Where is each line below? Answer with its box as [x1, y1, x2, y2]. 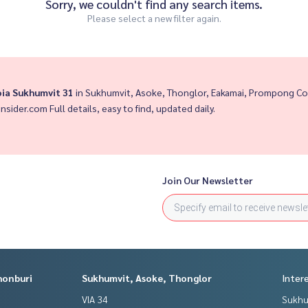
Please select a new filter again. [87, 12, 221, 25]
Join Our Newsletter [162, 174, 253, 187]
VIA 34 [82, 293, 108, 306]
